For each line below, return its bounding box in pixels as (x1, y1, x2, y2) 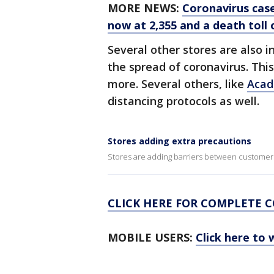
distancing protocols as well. (108, 94, 259, 109)
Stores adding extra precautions (108, 135, 251, 147)
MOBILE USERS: (108, 230, 196, 245)
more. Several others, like (108, 76, 247, 92)
